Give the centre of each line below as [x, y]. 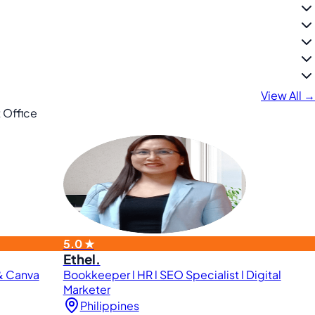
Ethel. [82, 259]
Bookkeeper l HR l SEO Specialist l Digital [172, 275]
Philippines [109, 305]
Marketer [86, 289]
